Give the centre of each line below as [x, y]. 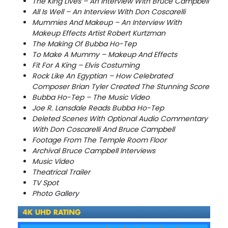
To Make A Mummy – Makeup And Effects [105, 55]
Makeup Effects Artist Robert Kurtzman [99, 33]
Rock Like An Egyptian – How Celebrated [102, 76]
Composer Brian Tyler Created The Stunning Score [121, 87]
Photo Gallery [55, 194]
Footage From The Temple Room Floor [99, 140]
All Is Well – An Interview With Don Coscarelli [109, 12]
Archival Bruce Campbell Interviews [94, 151]
